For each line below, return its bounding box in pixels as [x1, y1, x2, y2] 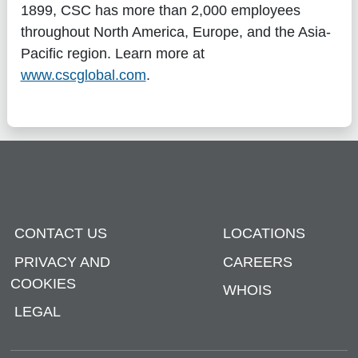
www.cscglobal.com [20, 66, 146, 83]
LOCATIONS [223, 225, 306, 242]
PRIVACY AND [14, 253, 110, 270]
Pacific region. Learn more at [20, 45, 205, 62]
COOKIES [10, 275, 76, 292]
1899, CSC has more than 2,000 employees [20, 2, 300, 18]
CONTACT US [14, 225, 107, 242]
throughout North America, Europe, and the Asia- [20, 23, 331, 40]
